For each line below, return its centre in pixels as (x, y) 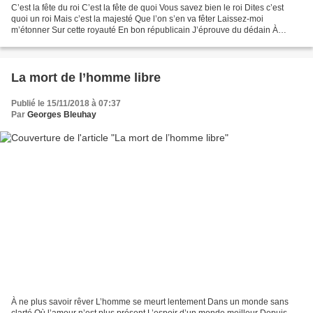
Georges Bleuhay (62, 115)
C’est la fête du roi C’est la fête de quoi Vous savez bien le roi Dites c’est (147, 8)
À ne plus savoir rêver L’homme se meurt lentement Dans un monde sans (150, 301)
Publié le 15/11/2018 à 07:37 (66, 104)
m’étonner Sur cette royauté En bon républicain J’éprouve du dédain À (145, 30)
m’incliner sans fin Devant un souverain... (89, 42)
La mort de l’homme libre (86, 78)
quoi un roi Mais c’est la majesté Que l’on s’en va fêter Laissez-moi (137, 19)
